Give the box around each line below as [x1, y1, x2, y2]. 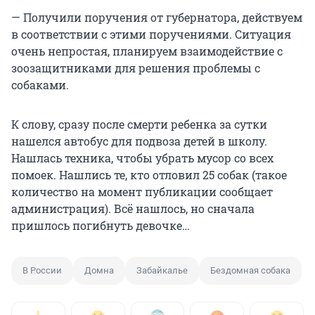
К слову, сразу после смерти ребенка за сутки [11, 117, 267, 132]
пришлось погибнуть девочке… [11, 218, 190, 233]
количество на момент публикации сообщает [11, 184, 273, 200]
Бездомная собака [210, 265, 290, 276]
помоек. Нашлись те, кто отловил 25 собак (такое [11, 167, 287, 183]
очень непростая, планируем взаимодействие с [11, 44, 283, 59]
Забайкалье [136, 265, 188, 276]
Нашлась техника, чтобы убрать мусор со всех [11, 150, 274, 166]
